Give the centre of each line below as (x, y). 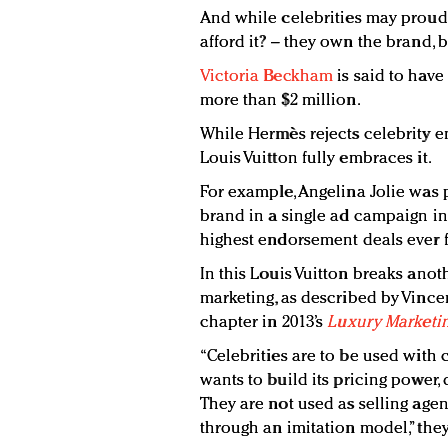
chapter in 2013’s (263, 323)
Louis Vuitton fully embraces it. (315, 159)
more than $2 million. (280, 101)
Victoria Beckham (266, 77)
